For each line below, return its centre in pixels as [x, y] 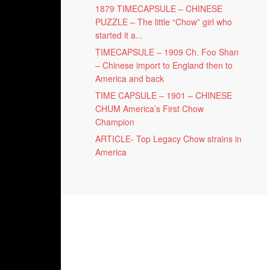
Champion [115, 122]
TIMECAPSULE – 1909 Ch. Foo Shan [167, 52]
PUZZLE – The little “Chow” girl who [164, 22]
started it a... [119, 35]
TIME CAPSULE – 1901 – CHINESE [164, 96]
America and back [130, 79]
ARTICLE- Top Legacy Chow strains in [168, 139]
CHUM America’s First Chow [149, 109]
